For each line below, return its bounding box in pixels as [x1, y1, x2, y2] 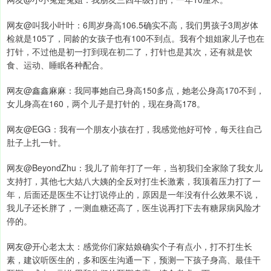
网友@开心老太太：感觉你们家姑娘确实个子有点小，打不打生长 [7, 240, 252, 253]
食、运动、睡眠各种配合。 [7, 59, 108, 71]
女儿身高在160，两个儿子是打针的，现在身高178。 [7, 97, 205, 110]
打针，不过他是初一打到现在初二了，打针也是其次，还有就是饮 [7, 45, 252, 58]
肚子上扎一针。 [7, 136, 66, 149]
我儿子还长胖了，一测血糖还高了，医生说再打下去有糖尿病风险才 [7, 201, 261, 214]
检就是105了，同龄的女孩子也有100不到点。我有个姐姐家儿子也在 [7, 32, 264, 45]
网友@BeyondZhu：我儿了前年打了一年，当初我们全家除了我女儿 [7, 162, 263, 174]
